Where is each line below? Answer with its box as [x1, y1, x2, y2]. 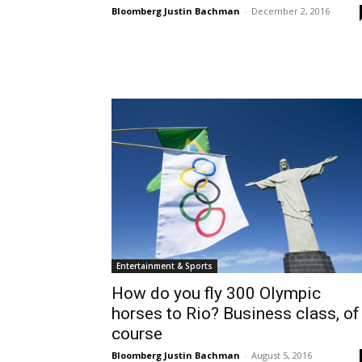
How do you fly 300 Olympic [112, 283, 321, 303]
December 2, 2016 [251, 4, 330, 17]
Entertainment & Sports [116, 259, 213, 271]
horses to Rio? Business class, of [112, 303, 360, 323]
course [112, 323, 162, 343]
